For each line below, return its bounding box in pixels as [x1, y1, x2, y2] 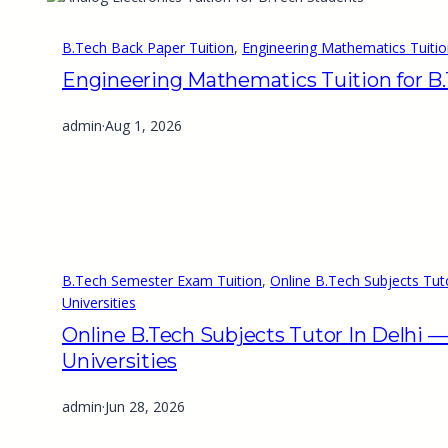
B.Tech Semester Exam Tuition [62, 271, 262, 291]
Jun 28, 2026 [105, 397, 185, 417]
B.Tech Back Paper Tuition [62, 38, 234, 58]
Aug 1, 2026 [105, 116, 182, 136]
